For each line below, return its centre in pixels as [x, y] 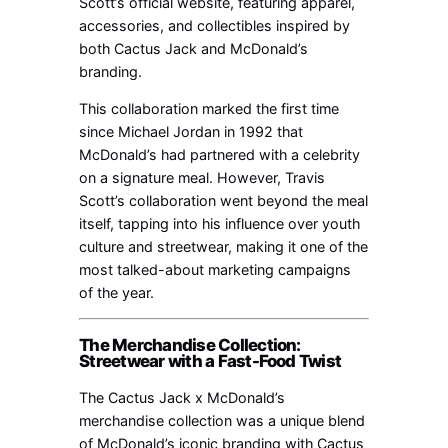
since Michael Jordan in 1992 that [191, 131]
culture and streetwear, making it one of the [224, 246]
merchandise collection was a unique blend [222, 420]
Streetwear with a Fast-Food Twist [210, 361]
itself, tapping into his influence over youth [220, 223]
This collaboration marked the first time [209, 108]
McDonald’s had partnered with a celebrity [220, 154]
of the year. [117, 292]
